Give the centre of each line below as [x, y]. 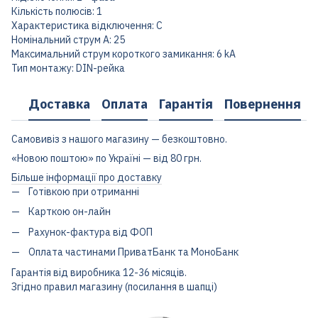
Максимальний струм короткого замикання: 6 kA [124, 54]
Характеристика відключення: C [87, 26]
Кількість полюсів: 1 [57, 11]
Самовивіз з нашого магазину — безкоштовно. [119, 139]
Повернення [263, 104]
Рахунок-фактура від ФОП [91, 232]
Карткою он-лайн [70, 212]
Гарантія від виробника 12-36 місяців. [99, 272]
